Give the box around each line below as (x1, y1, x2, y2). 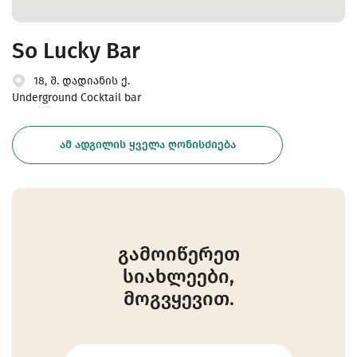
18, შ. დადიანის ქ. (33, 73, 130, 88)
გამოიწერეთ (117, 242, 240, 265)
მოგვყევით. (123, 287, 234, 310)
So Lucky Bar (12, 37, 140, 64)
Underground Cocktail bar (12, 90, 141, 104)
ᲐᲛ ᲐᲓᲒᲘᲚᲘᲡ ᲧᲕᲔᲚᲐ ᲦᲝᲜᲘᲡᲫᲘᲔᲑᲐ (59, 138, 236, 152)
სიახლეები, (123, 265, 234, 288)
